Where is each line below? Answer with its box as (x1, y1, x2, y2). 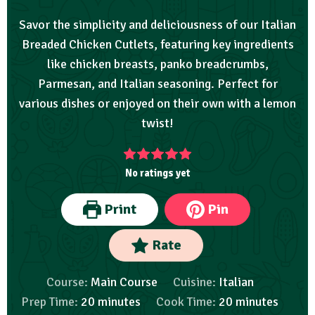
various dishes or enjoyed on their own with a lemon (19, 96, 296, 112)
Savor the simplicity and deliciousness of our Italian (19, 17, 296, 33)
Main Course (90, 274, 157, 290)
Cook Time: (156, 294, 219, 310)
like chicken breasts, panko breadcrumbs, (46, 56, 269, 72)
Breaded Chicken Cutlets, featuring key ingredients (21, 37, 294, 53)
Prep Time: (21, 294, 82, 310)
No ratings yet (124, 167, 191, 180)
